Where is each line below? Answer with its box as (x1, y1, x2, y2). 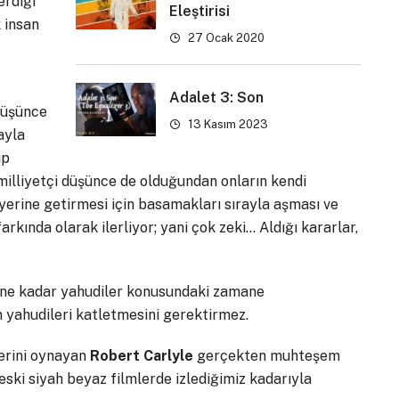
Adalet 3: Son (168, 88, 264, 106)
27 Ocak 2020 (184, 30, 265, 45)
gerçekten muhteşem (193, 346, 340, 364)
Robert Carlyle (90, 346, 193, 364)
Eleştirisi (168, 2, 230, 20)
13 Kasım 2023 (184, 117, 268, 131)
